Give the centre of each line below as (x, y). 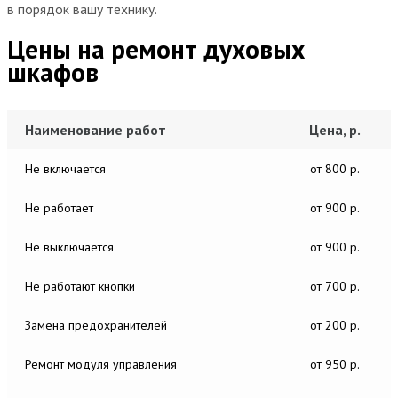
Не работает (59, 207)
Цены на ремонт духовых (156, 48)
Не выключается (69, 247)
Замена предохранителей (96, 325)
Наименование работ (96, 129)
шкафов (53, 72)
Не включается (65, 168)
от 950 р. (335, 364)
